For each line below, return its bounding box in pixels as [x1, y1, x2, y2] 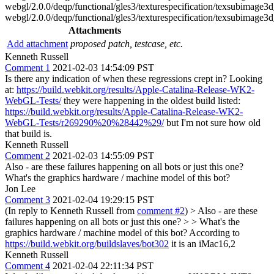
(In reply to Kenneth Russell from [5, 206, 137, 216]
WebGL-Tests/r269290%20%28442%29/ [5, 117, 164, 128]
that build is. [5, 128, 52, 139]
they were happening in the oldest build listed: [61, 95, 240, 106]
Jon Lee [5, 183, 35, 194]
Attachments [68, 25, 121, 35]
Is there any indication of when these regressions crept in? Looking [5, 73, 262, 84]
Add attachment [7, 39, 68, 49]
